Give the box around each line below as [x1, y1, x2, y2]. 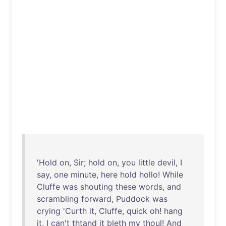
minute [71, 169, 96, 180]
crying [37, 206, 61, 216]
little [138, 157, 155, 167]
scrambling [37, 194, 79, 204]
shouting [80, 182, 113, 192]
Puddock [116, 194, 150, 204]
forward [81, 194, 111, 204]
